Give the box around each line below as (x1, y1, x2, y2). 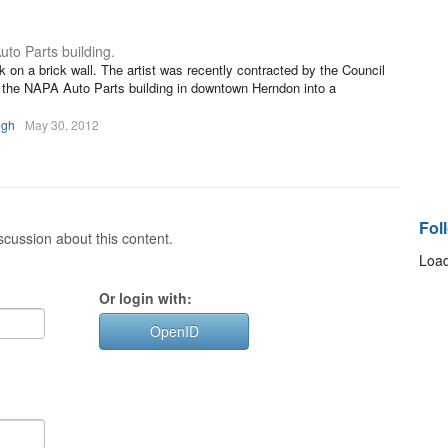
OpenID (149, 321, 199, 341)
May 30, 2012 (25, 116, 99, 133)
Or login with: (99, 288, 192, 308)
